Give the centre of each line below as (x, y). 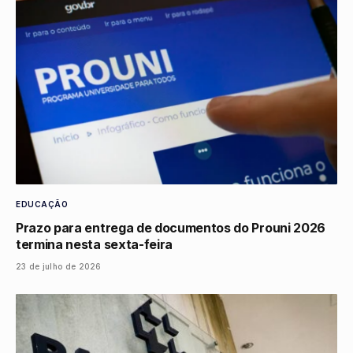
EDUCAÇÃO (42, 204)
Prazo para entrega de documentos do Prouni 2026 (171, 228)
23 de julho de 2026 (59, 267)
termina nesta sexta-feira (94, 245)
